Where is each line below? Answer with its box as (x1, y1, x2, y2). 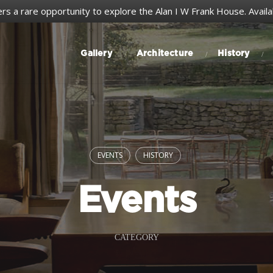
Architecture (136, 49, 194, 58)
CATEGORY (114, 232, 159, 242)
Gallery (80, 49, 112, 58)
